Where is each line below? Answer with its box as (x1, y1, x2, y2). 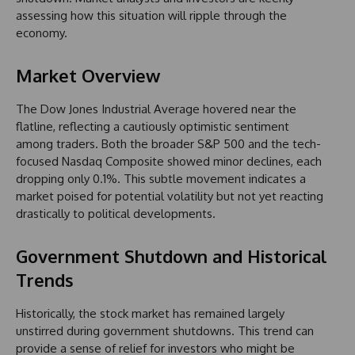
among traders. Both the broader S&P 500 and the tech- (16, 136, 321, 151)
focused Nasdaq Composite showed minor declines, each (16, 153, 322, 169)
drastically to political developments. (16, 205, 216, 221)
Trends (16, 268, 74, 291)
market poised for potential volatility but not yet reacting (16, 188, 323, 204)
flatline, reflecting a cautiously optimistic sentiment (16, 118, 289, 134)
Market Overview (16, 63, 160, 86)
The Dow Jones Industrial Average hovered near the (16, 101, 296, 116)
